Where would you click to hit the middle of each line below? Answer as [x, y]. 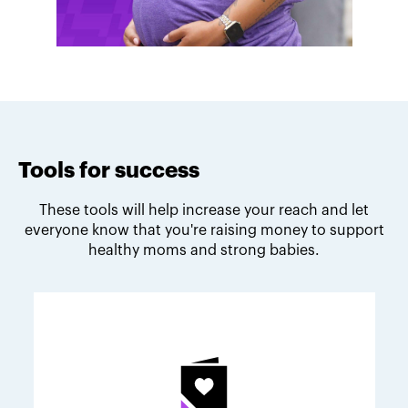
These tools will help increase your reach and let [204, 210]
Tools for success [109, 171]
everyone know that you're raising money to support [204, 230]
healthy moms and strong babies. [204, 250]
